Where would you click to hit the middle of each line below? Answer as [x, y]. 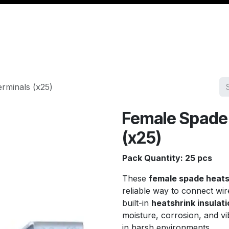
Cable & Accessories [98, 51]
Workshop [175, 51]
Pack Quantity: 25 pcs [167, 158]
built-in [137, 203]
